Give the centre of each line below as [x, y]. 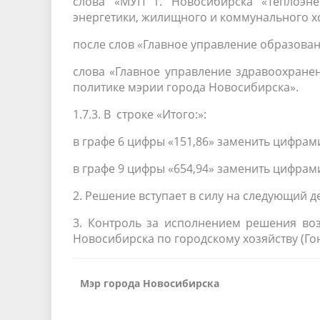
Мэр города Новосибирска [150, 283]
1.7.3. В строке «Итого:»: [140, 114]
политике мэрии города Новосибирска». [186, 87]
